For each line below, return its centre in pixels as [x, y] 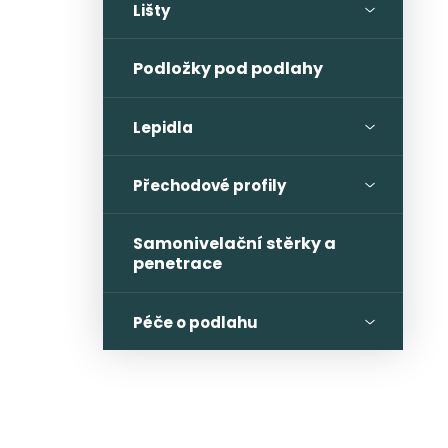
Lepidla [163, 127]
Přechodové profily [209, 185]
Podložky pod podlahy [228, 68]
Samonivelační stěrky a [234, 243]
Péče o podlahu [195, 322]
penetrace [177, 263]
